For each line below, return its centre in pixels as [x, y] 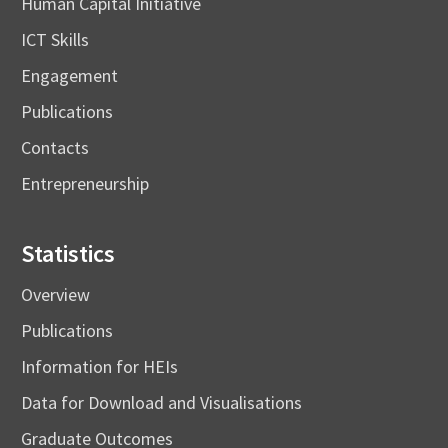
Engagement [69, 75]
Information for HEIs [99, 366]
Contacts [55, 147]
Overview [55, 294]
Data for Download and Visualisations [181, 402]
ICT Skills [55, 39]
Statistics [68, 253]
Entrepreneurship [85, 183]
